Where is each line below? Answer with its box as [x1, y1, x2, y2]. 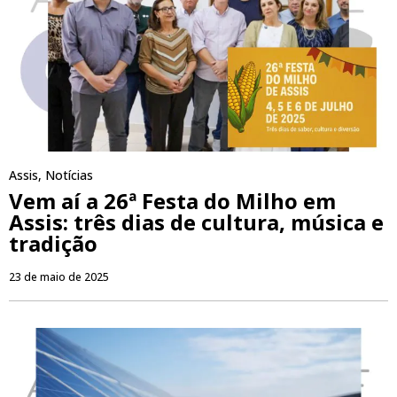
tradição [9, 228, 97, 258]
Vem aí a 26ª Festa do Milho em [9, 185, 336, 215]
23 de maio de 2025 [9, 269, 109, 284]
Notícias [45, 166, 93, 183]
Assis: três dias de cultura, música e [9, 206, 384, 237]
